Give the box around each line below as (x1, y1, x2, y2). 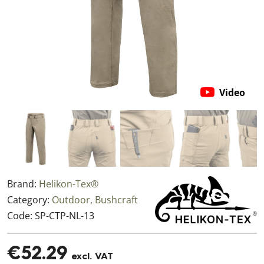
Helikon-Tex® (39, 177, 98, 190)
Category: (7, 193, 52, 206)
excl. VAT (68, 252, 113, 262)
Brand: (7, 177, 39, 190)
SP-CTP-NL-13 (35, 209, 94, 222)
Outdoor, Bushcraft (52, 193, 138, 206)
